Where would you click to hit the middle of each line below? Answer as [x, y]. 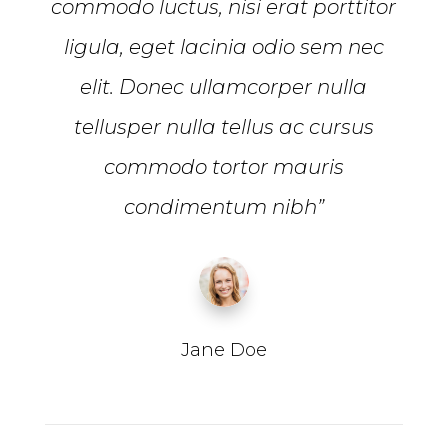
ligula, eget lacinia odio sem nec [223, 46]
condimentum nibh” [223, 206]
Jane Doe [223, 349]
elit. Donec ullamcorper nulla [224, 86]
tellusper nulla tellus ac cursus [223, 126]
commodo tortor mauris [223, 166]
